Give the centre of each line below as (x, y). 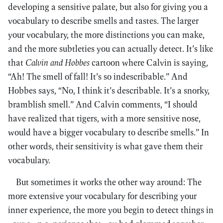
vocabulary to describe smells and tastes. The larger (103, 21)
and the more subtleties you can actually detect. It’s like (111, 49)
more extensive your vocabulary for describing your (102, 196)
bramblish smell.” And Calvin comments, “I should (103, 104)
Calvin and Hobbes (57, 62)
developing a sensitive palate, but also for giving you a (108, 7)
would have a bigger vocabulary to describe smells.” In (109, 132)
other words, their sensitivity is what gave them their (105, 146)
